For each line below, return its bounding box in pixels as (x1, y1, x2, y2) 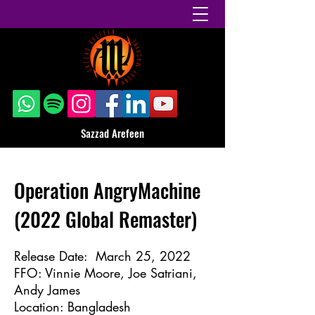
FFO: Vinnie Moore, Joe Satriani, (14, 264, 197, 281)
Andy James (14, 281, 80, 298)
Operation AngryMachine (14, 176, 200, 205)
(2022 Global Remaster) (14, 205, 197, 233)
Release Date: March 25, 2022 (14, 247, 191, 264)
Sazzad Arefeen (81, 125, 144, 141)
